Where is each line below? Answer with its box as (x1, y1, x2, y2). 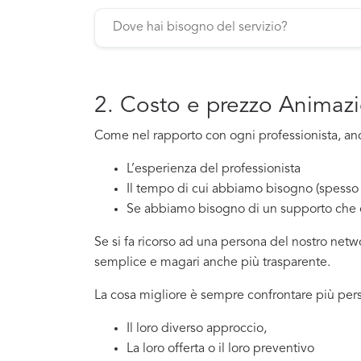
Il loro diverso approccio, (127, 322, 267, 335)
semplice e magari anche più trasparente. (94, 255, 330, 269)
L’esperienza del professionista (127, 162, 301, 176)
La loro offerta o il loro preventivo (127, 342, 314, 355)
